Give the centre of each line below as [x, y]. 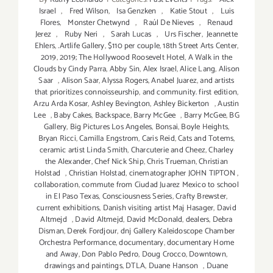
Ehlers [44, 46]
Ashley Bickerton [184, 104]
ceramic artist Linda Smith [84, 151]
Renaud [218, 23]
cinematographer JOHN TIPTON [183, 174]
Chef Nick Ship [119, 162]
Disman [51, 232]
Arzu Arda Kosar [61, 104]
